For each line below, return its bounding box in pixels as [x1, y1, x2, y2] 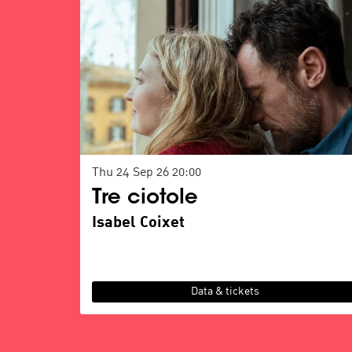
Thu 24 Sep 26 [92, 166, 172, 179]
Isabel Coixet [92, 214, 185, 230]
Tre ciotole [92, 188, 198, 209]
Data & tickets [191, 286, 260, 297]
